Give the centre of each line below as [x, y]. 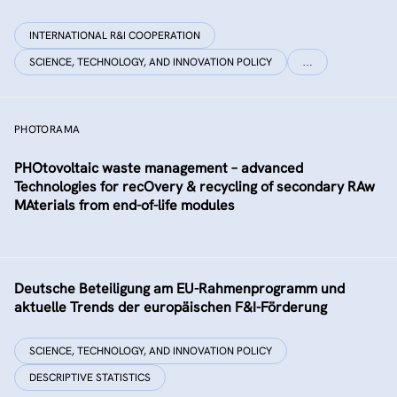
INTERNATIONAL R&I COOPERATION [115, 35]
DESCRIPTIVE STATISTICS [90, 378]
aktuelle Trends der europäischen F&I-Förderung [171, 307]
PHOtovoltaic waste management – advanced [159, 168]
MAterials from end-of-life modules [125, 205]
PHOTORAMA [47, 129]
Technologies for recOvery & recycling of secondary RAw [195, 187]
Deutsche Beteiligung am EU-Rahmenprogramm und [179, 288]
